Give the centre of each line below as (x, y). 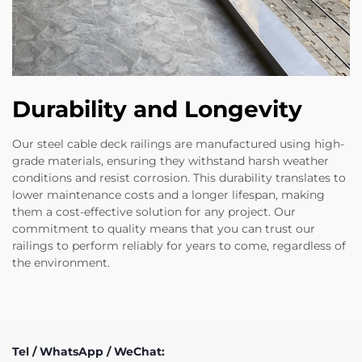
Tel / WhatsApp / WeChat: (88, 352)
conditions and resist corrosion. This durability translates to (179, 178)
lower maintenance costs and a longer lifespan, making (168, 195)
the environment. (61, 263)
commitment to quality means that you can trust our (164, 229)
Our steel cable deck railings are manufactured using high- (178, 144)
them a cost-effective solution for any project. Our (154, 212)
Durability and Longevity (157, 109)
